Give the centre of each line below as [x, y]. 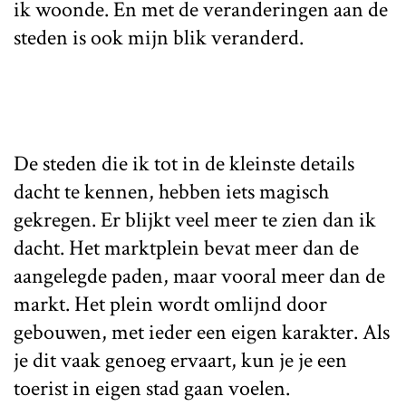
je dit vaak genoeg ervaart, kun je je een [180, 360]
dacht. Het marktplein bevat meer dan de [186, 247]
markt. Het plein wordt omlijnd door [170, 304]
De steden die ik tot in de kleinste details [184, 163]
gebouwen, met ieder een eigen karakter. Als [202, 332]
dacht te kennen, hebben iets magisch [171, 191]
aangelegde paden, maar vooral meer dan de [199, 275]
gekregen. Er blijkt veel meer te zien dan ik [195, 219]
